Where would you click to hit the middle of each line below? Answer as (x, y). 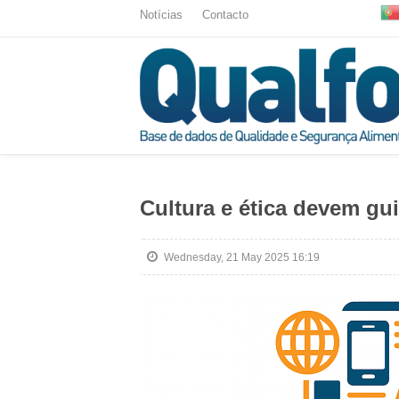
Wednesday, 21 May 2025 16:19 (242, 257)
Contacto (225, 15)
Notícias (161, 15)
